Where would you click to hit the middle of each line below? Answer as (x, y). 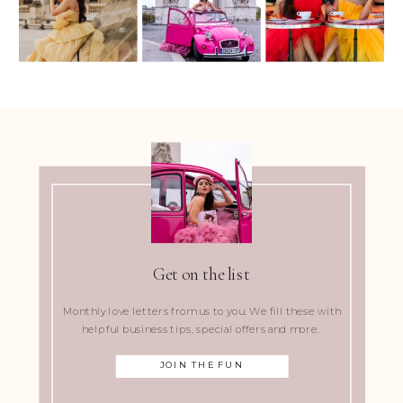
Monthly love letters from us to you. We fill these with (202, 311)
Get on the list (201, 274)
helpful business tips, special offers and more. (202, 329)
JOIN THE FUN (202, 364)
